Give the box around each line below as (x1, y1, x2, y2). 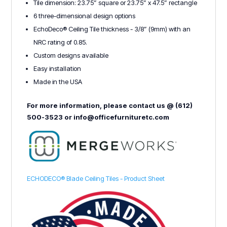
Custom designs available (33, 51, 109, 59)
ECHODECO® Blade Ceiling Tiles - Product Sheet (27, 174, 165, 182)
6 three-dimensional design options (33, 11, 136, 20)
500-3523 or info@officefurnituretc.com (27, 112, 170, 121)
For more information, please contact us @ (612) (27, 101, 193, 109)
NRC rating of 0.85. (33, 37, 88, 46)
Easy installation (33, 64, 82, 72)
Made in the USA (33, 77, 83, 86)
